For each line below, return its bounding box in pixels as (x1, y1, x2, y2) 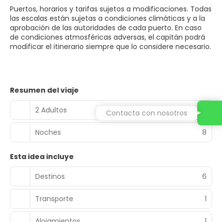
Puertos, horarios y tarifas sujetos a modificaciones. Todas (10, 4, 212, 14)
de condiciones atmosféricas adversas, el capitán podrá (10, 32, 205, 42)
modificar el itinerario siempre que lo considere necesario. (10, 42, 211, 52)
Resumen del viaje (10, 85, 79, 95)
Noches (35, 127, 61, 137)
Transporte (35, 193, 73, 204)
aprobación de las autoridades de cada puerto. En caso (10, 23, 202, 33)
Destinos (35, 171, 65, 181)
